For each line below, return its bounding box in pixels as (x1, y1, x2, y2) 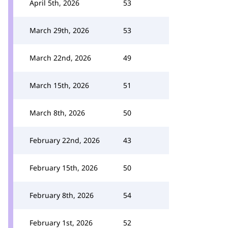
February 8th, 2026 (30, 190, 94, 200)
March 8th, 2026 (30, 108, 85, 118)
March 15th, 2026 (30, 80, 89, 90)
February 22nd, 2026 (30, 135, 100, 145)
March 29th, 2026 (30, 25, 89, 35)
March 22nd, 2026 (30, 53, 91, 63)
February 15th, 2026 (30, 163, 98, 173)
